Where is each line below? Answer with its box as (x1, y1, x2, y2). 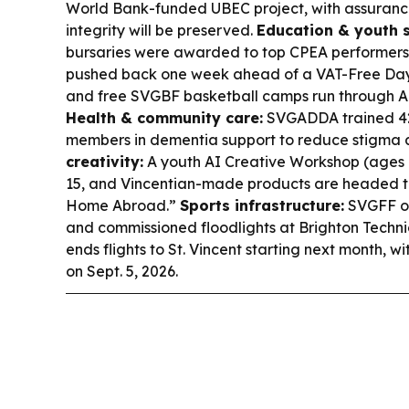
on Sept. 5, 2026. (66, 262, 178, 280)
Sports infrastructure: (180, 196, 344, 215)
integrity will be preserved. (66, 21, 257, 39)
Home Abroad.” (66, 196, 180, 215)
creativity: (66, 152, 143, 171)
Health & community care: (66, 109, 263, 127)
